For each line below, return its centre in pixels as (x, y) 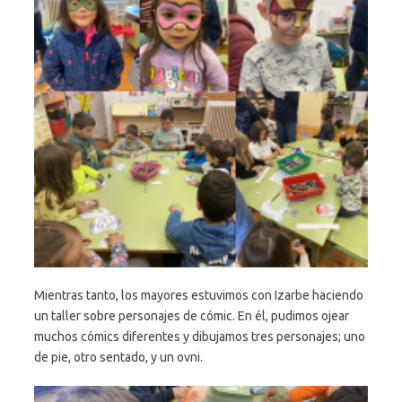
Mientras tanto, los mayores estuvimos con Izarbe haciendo (199, 296)
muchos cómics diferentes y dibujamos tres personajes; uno (200, 337)
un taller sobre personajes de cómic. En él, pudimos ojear (192, 316)
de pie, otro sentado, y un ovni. (118, 358)
